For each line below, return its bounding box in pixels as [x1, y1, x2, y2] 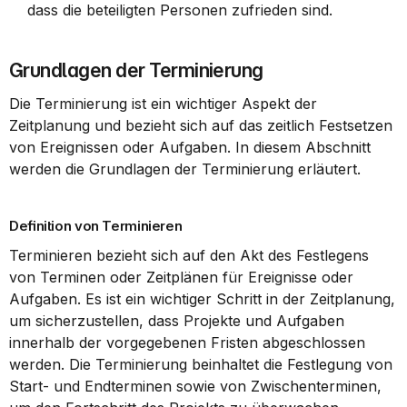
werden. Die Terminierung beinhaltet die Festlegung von [9, 355, 392, 373]
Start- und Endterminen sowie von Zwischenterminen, [9, 377, 382, 395]
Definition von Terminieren [9, 217, 183, 234]
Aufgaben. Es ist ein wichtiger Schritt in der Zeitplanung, [9, 290, 395, 308]
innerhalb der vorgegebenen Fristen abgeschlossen [9, 333, 365, 352]
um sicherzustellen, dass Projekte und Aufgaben [9, 312, 344, 330]
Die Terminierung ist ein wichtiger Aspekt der [9, 94, 317, 113]
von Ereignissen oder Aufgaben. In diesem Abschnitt [9, 138, 371, 156]
